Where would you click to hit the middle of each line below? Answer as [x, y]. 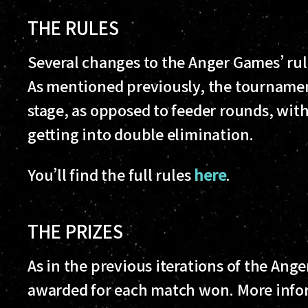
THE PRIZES [77, 230]
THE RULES [75, 27]
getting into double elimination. [144, 133]
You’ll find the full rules [111, 174]
